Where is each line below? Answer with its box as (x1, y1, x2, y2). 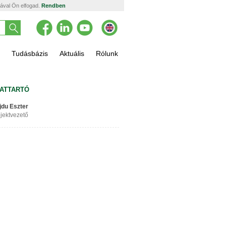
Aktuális (60, 49, 84, 58)
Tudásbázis (12, 49, 48, 58)
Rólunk (96, 49, 118, 58)
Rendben (41, 3, 66, 9)
